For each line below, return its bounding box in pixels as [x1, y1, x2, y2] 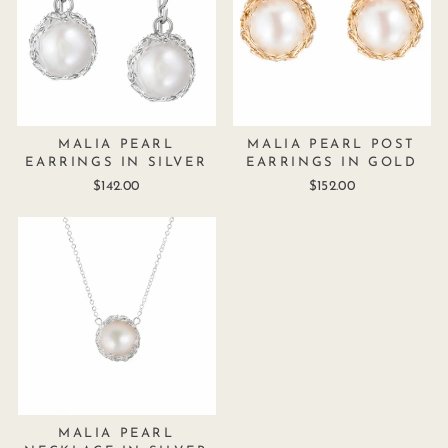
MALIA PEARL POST [247, 137, 417, 151]
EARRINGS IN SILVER [25, 155, 208, 169]
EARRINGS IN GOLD [245, 155, 418, 169]
